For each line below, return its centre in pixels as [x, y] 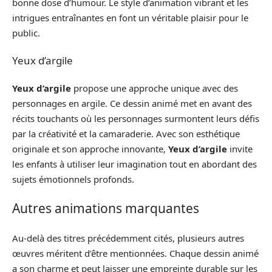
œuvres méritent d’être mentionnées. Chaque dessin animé [135, 253]
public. [26, 32]
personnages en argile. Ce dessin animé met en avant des [132, 103]
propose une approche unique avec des [155, 88]
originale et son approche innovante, [90, 148]
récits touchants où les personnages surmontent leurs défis [136, 118]
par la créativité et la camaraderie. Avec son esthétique [126, 133]
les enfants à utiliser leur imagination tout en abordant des [134, 164]
